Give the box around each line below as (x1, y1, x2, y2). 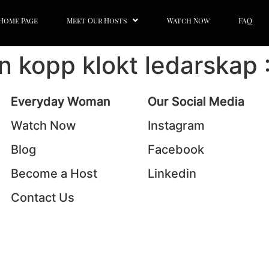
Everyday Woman (11, 94, 110, 109)
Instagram (148, 118, 205, 133)
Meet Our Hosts (66, 16, 127, 26)
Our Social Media (148, 94, 244, 109)
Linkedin (148, 166, 196, 181)
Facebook (148, 142, 204, 157)
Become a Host (11, 166, 97, 181)
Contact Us (11, 190, 74, 205)
